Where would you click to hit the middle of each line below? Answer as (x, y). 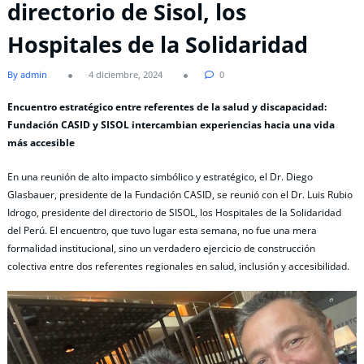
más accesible (41, 143)
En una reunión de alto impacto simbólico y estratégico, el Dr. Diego (160, 176)
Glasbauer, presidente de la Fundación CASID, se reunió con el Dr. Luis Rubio (180, 194)
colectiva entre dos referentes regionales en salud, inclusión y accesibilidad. (178, 266)
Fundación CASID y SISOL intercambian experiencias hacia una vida (171, 125)
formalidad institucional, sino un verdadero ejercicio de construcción (161, 248)
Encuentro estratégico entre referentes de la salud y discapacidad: (167, 107)
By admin (27, 75)
